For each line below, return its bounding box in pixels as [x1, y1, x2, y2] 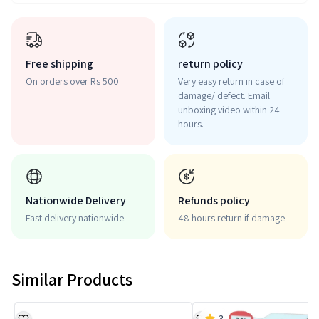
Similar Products [11, 268, 132, 291]
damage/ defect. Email [178, 89, 270, 102]
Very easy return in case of [178, 75, 285, 88]
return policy [178, 56, 243, 71]
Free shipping [26, 56, 93, 71]
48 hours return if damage [178, 211, 285, 224]
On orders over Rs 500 [26, 75, 119, 88]
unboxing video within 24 [178, 103, 280, 116]
